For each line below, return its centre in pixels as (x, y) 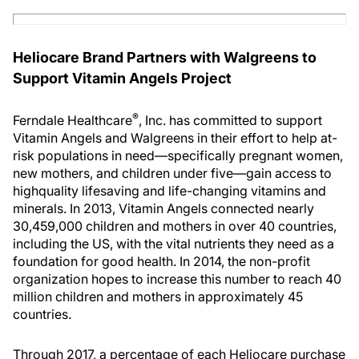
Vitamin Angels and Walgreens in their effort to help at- (175, 138)
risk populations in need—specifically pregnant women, (178, 155)
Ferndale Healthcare (73, 120)
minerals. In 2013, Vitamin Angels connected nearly (163, 208)
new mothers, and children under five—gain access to (172, 173)
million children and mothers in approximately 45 (158, 296)
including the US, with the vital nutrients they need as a (173, 244)
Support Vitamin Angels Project (122, 78)
